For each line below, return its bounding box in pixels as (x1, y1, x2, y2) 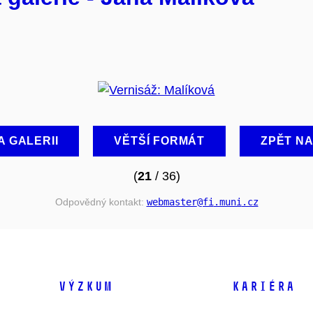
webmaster (146, 196, 197, 208)
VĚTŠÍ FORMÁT (114, 134, 205, 147)
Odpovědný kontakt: (54, 196, 147, 208)
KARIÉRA (231, 279, 295, 295)
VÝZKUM (58, 279, 112, 295)
